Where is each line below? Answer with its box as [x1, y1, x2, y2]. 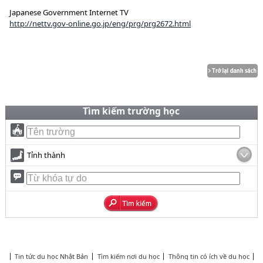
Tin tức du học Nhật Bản [15, 252, 89, 261]
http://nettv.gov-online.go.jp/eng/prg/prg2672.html [9, 18, 191, 29]
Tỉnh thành [26, 150, 65, 160]
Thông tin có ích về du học [168, 252, 249, 261]
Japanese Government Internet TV [9, 7, 129, 18]
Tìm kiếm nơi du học [97, 252, 160, 261]
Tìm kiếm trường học [83, 104, 180, 117]
